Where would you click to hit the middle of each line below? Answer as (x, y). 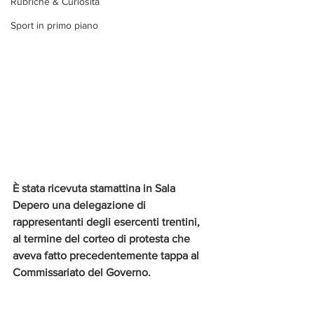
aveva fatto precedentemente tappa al (107, 256)
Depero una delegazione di (81, 205)
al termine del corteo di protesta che (103, 239)
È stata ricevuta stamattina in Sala (95, 189)
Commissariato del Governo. (82, 273)
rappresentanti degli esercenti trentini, (108, 222)
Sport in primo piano (54, 25)
